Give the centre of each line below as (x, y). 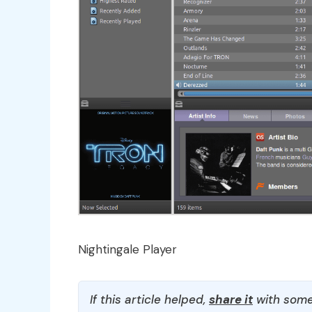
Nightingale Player (127, 250)
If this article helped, (149, 300)
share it (231, 300)
